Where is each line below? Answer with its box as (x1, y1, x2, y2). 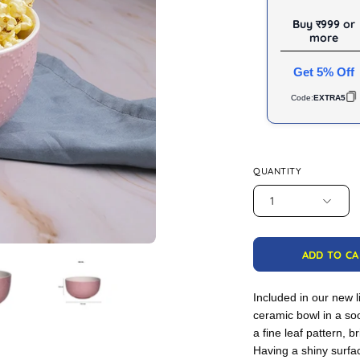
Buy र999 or (292, 16, 355, 31)
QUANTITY (253, 165, 302, 177)
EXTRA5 (313, 93, 346, 102)
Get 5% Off (293, 64, 354, 79)
